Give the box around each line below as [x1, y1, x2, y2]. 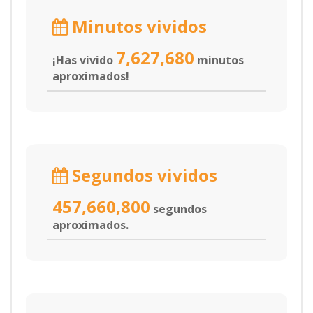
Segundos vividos [68, 163, 217, 187]
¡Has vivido [52, 52, 116, 68]
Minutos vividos [68, 15, 207, 38]
